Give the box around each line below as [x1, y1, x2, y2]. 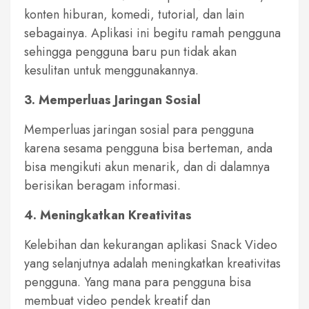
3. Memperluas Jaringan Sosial [24, 90, 201, 109]
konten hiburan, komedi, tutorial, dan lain [24, 5, 244, 23]
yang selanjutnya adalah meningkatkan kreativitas [24, 254, 281, 272]
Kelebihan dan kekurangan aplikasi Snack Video [24, 235, 277, 254]
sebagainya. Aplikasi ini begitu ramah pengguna [24, 23, 281, 42]
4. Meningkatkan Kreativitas [24, 206, 192, 224]
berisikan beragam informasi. [24, 176, 181, 195]
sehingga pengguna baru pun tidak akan [24, 42, 237, 61]
